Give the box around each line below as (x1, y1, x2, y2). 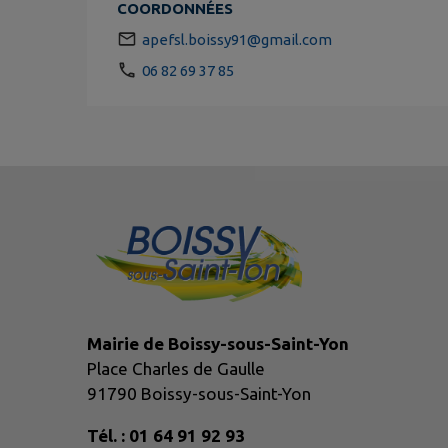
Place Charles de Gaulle (87, 358, 265, 378)
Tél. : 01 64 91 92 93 (87, 425, 245, 445)
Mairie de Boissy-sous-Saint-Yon (87, 333, 349, 353)
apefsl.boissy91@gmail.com (142, 30, 332, 48)
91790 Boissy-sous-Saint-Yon (87, 383, 311, 403)
